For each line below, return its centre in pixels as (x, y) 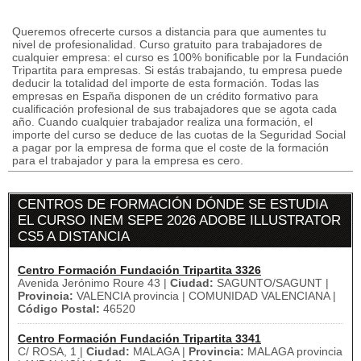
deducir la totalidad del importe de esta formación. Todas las (166, 83)
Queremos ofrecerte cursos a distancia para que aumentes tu (169, 31)
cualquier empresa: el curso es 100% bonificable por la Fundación (180, 57)
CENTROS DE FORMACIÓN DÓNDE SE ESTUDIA (173, 204)
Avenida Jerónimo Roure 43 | (94, 283)
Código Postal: (59, 309)
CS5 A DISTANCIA (74, 237)
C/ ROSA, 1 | (52, 351)
